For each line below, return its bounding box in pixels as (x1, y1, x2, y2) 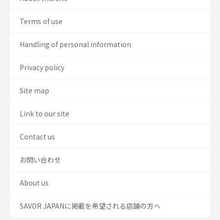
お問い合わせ (20, 155, 61, 165)
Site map (20, 85, 49, 95)
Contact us (20, 132, 55, 141)
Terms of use (20, 16, 62, 26)
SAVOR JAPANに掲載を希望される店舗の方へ (20, 201, 161, 211)
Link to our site (20, 109, 69, 118)
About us (20, 178, 49, 188)
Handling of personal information (20, 39, 131, 49)
